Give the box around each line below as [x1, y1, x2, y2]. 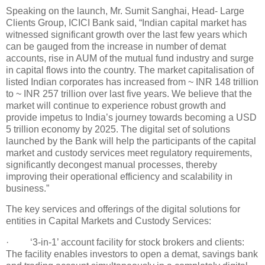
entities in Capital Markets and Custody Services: [6, 216, 211, 227]
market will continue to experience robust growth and [6, 100, 226, 111]
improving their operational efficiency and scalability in [6, 171, 232, 182]
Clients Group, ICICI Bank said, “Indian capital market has [6, 17, 247, 28]
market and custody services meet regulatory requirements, [6, 147, 252, 158]
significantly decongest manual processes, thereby [6, 159, 217, 170]
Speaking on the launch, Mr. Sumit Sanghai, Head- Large [6, 5, 244, 16]
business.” [6, 183, 49, 193]
